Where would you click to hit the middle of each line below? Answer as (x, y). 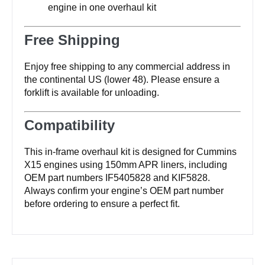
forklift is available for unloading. (92, 92)
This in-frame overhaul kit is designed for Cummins (130, 151)
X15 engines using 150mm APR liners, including (126, 164)
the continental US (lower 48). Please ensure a (122, 79)
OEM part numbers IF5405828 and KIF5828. (117, 177)
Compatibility (70, 125)
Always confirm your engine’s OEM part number (124, 190)
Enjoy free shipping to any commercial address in (127, 66)
